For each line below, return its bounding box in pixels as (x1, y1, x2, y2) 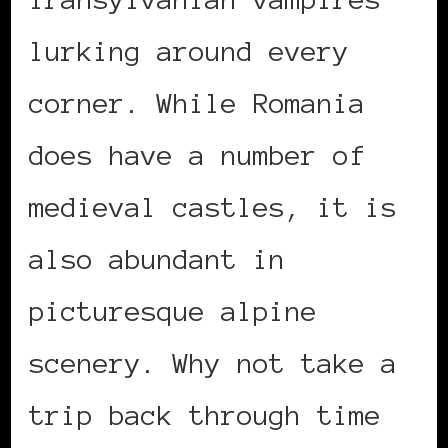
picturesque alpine (29, 296, 317, 327)
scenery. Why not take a (29, 348, 397, 379)
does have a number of (29, 140, 365, 171)
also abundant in (29, 244, 285, 275)
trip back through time (29, 400, 381, 431)
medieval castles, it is (29, 192, 397, 223)
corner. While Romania (29, 88, 365, 119)
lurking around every (29, 36, 349, 67)
